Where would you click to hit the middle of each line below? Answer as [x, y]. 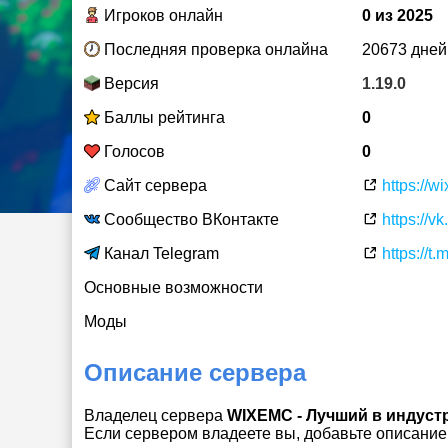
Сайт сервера [153, 185]
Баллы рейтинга [162, 117]
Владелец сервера [155, 415]
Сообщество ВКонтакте [189, 219]
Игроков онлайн [161, 15]
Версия [129, 83]
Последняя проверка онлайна [214, 49]
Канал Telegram [159, 253]
